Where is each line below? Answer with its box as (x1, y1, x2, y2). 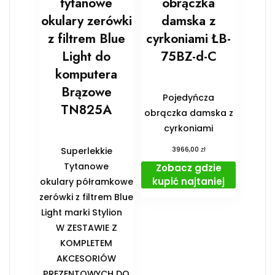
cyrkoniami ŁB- (146, 29, 231, 48)
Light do (62, 47, 111, 66)
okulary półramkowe (39, 175, 133, 188)
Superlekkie (60, 144, 112, 157)
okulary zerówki (41, 11, 132, 30)
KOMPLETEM (60, 236, 113, 249)
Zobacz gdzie (155, 161, 222, 175)
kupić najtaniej (152, 175, 225, 188)
